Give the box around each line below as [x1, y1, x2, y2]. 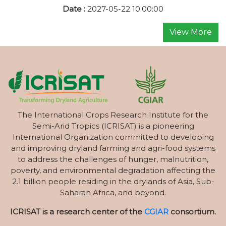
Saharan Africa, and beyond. [60, 187, 166, 197]
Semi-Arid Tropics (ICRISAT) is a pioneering [32, 121, 194, 131]
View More [169, 27, 212, 37]
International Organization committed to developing [12, 132, 214, 142]
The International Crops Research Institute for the [18, 109, 208, 120]
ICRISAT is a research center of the [10, 206, 144, 216]
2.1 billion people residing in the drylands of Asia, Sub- [12, 176, 214, 186]
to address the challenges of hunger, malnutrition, [18, 154, 208, 164]
